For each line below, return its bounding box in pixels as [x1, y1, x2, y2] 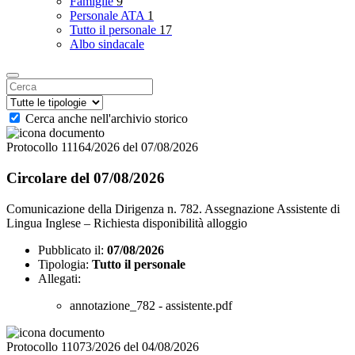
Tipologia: [38, 257, 89, 271]
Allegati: [38, 271, 81, 285]
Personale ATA [70, 9, 147, 23]
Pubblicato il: [38, 242, 104, 257]
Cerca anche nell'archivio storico [25, 112, 188, 126]
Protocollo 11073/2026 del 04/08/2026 [6, 339, 199, 353]
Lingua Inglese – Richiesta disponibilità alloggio [6, 216, 247, 230]
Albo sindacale [70, 37, 144, 52]
